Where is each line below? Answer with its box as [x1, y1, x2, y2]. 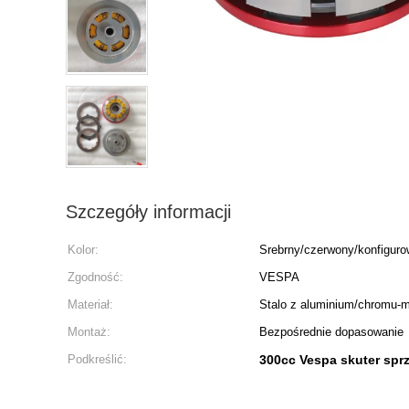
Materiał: [68, 298, 113, 311]
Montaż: [68, 325, 110, 339]
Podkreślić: [68, 352, 127, 366]
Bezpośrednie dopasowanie [259, 325, 404, 339]
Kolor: [68, 243, 99, 257]
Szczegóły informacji [66, 202, 231, 222]
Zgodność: [68, 270, 123, 284]
